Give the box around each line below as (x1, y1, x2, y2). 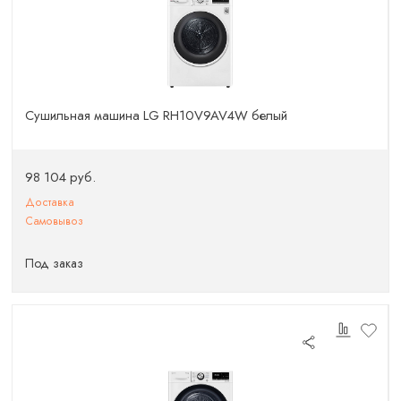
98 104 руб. (25, 167, 97, 188)
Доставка (25, 194, 75, 210)
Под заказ (25, 253, 84, 272)
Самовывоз (25, 213, 84, 230)
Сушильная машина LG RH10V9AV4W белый (25, 105, 288, 125)
